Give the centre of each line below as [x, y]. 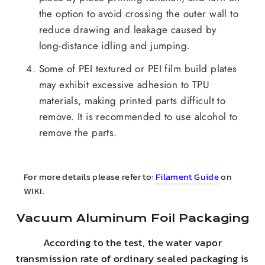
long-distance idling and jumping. [114, 46]
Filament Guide [187, 177]
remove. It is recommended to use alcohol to [138, 117]
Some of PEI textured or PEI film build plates [138, 69]
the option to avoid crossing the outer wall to [139, 14]
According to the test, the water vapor [132, 242]
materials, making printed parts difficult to [132, 101]
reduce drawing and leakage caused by [127, 30]
